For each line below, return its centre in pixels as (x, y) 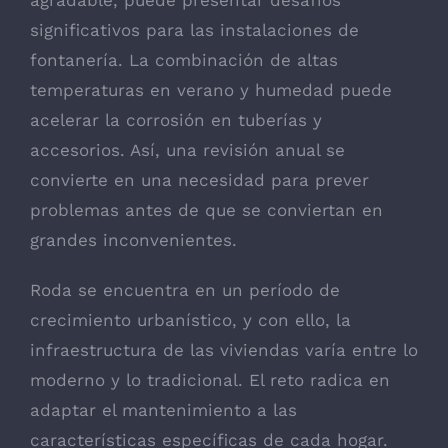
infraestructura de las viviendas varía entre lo (224, 349)
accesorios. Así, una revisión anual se (187, 149)
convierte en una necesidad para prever (199, 179)
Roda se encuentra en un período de (185, 289)
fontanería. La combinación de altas (184, 59)
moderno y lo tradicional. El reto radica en (210, 379)
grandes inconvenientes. (133, 239)
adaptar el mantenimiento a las (163, 409)
